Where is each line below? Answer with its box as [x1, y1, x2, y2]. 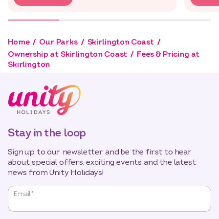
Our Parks [39, 37, 78, 47]
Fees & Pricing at [137, 49, 200, 60]
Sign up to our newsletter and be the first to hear [8, 147, 192, 157]
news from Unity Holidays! [8, 168, 104, 177]
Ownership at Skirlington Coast [8, 49, 128, 60]
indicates [8, 196, 41, 206]
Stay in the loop [8, 126, 86, 140]
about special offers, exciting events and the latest [8, 157, 196, 167]
